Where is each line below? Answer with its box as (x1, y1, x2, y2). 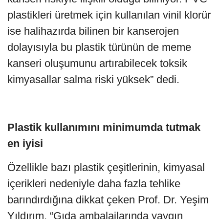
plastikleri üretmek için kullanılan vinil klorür (7, 8, 211, 21)
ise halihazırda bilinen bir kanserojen (7, 24, 179, 37)
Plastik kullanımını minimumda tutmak (7, 121, 200, 133)
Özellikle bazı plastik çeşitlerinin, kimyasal (7, 161, 205, 174)
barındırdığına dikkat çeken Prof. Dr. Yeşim (7, 193, 209, 206)
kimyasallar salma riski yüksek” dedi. (7, 73, 179, 86)
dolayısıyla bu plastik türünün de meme (7, 41, 191, 53)
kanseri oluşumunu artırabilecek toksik (7, 57, 187, 69)
